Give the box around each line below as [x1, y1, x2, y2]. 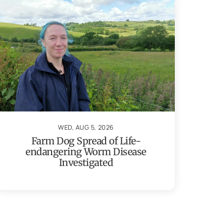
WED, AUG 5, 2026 [58, 123, 114, 132]
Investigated [58, 157, 113, 169]
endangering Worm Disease [26, 146, 146, 158]
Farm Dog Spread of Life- [31, 135, 141, 147]
